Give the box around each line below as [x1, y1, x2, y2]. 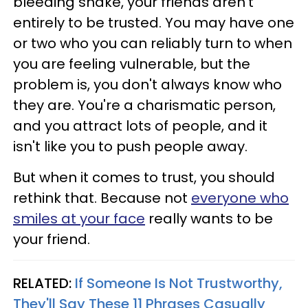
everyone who [191, 188, 289, 208]
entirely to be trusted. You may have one [13, 12, 294, 32]
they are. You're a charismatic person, [13, 95, 276, 115]
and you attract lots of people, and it [13, 115, 267, 135]
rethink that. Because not [13, 188, 191, 208]
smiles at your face [13, 208, 145, 228]
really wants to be [145, 208, 273, 228]
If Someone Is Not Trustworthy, [75, 273, 283, 293]
